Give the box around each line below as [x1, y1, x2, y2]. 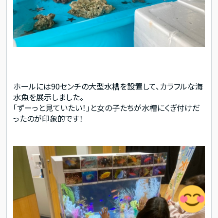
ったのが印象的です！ [13, 112, 84, 125]
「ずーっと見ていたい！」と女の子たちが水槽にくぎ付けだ [13, 102, 200, 114]
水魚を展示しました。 [13, 91, 84, 103]
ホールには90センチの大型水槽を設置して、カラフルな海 [13, 80, 203, 92]
